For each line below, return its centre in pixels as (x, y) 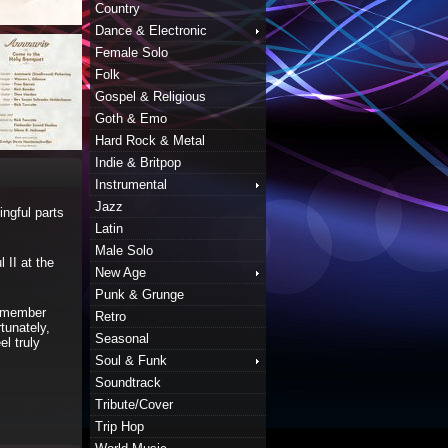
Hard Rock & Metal (150, 140)
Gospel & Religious (150, 96)
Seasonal (122, 338)
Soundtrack (128, 382)
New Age (120, 272)
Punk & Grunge (139, 294)
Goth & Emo (131, 118)
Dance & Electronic (151, 30)
